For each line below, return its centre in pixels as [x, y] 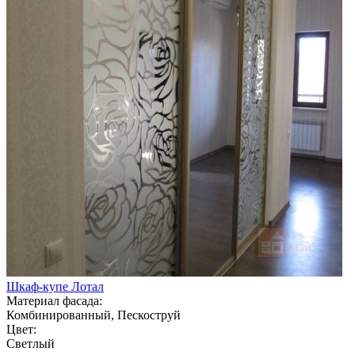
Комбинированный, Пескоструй [94, 315]
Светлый [31, 343]
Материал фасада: [54, 300]
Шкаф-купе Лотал [55, 286]
